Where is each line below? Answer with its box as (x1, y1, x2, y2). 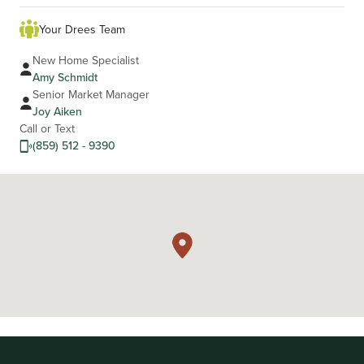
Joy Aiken (32, 103, 82, 120)
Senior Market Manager (32, 86, 149, 103)
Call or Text (19, 120, 75, 137)
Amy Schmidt (32, 69, 97, 86)
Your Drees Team (39, 20, 125, 37)
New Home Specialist (32, 52, 139, 69)
